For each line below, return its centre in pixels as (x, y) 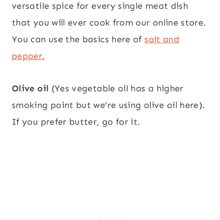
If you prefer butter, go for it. (76, 122)
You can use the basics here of (78, 40)
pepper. (28, 56)
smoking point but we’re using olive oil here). (109, 105)
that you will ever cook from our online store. (109, 23)
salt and (162, 40)
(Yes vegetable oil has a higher (116, 89)
